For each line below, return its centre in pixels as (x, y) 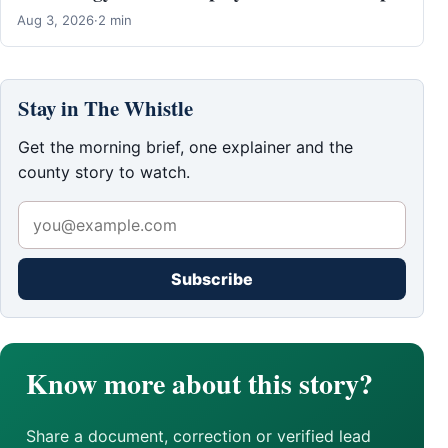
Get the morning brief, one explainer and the (185, 147)
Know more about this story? (199, 384)
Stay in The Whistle (105, 108)
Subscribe (212, 278)
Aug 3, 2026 (55, 20)
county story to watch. (104, 172)
